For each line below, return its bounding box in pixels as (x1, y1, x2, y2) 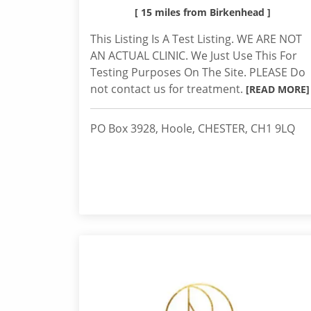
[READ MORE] (246, 83, 310, 96)
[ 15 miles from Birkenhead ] (135, 6, 271, 19)
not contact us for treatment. (90, 81, 246, 96)
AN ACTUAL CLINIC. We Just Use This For (90, 48, 297, 63)
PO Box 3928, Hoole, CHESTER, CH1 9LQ (90, 121, 295, 136)
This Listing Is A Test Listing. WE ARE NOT (90, 31, 302, 47)
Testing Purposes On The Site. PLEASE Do (90, 65, 305, 80)
